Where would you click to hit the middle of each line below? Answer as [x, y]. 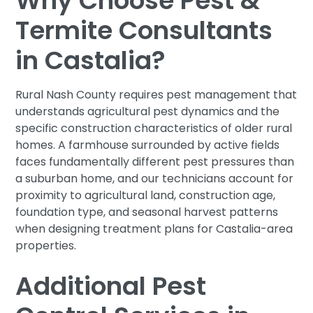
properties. [46, 245]
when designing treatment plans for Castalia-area [154, 228]
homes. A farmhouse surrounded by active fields [148, 145]
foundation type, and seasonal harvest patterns [147, 212]
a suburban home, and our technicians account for [155, 178]
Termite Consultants [144, 30]
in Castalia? [91, 60]
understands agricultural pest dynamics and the [148, 111]
